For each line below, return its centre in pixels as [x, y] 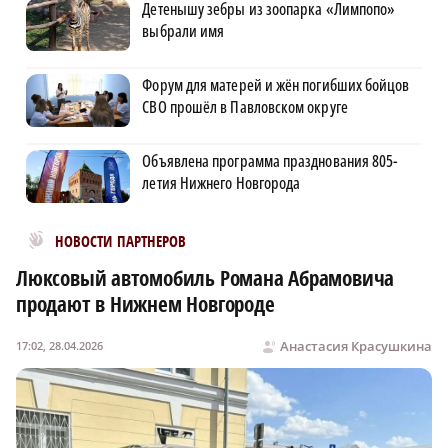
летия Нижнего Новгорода [221, 182]
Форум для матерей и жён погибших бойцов [276, 84]
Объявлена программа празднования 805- [270, 160]
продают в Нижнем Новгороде [145, 303]
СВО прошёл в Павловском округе [245, 106]
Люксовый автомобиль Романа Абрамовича [205, 277]
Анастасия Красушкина [356, 345]
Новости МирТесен [95, 235]
